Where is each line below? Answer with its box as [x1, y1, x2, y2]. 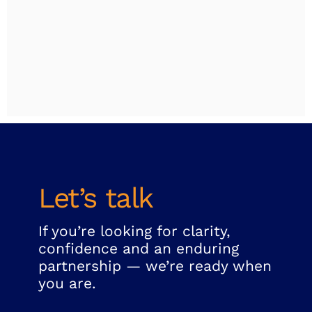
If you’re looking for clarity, [38, 222, 231, 240]
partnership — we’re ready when [38, 257, 272, 275]
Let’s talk [38, 180, 153, 214]
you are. [38, 274, 96, 292]
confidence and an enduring [38, 240, 239, 258]
